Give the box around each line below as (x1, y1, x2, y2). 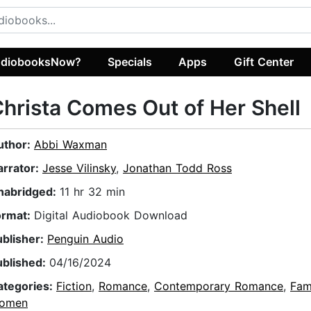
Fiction (56, 279, 92, 294)
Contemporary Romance (154, 279, 283, 294)
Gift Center (233, 54, 294, 69)
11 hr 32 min (60, 185, 125, 199)
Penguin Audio (47, 232, 124, 246)
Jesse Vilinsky (42, 161, 116, 176)
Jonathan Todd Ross (123, 161, 232, 176)
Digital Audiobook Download (34, 208, 187, 223)
